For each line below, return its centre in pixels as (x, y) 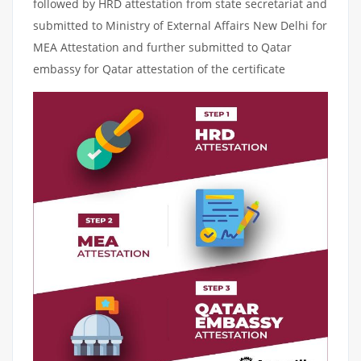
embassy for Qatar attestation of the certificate (159, 68)
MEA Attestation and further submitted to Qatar (162, 47)
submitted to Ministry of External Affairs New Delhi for (180, 25)
